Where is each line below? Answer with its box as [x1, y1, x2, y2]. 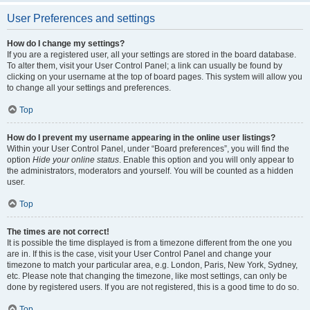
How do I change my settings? [7, 39, 125, 48]
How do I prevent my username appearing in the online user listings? [7, 133, 275, 143]
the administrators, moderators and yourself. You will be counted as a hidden [7, 166, 293, 176]
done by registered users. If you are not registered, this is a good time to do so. [7, 282, 299, 292]
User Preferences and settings [7, 12, 155, 24]
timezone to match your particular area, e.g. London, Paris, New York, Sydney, [7, 260, 298, 270]
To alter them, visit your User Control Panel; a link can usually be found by [7, 61, 282, 71]
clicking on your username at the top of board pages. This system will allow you [7, 72, 302, 82]
